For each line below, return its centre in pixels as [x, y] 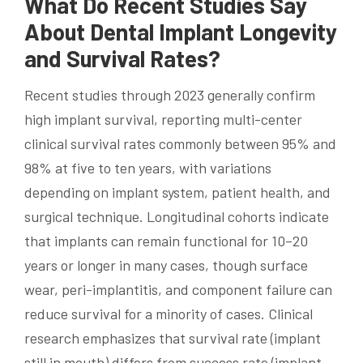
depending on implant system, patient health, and [177, 192]
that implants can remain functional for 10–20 [166, 241]
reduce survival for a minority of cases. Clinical [169, 314]
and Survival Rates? [122, 59]
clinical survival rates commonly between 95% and [180, 144]
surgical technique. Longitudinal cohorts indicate [177, 217]
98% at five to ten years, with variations [148, 168]
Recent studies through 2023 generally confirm [170, 95]
